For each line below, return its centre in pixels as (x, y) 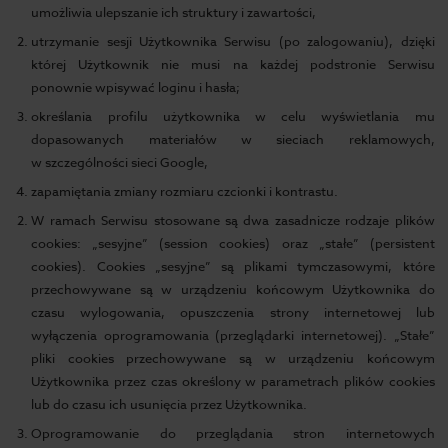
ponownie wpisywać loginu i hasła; (136, 87)
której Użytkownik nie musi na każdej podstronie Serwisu (233, 64)
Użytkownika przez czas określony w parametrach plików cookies (233, 381)
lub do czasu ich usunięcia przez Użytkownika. (169, 404)
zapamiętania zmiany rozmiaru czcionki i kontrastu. (185, 191)
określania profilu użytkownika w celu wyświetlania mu (233, 116)
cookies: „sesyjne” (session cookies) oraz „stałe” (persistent (233, 243)
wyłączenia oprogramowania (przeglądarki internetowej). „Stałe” (233, 335)
